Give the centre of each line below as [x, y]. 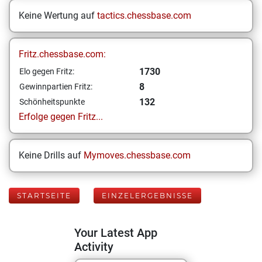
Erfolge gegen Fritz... [61, 117]
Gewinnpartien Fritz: [56, 87]
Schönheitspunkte [52, 102]
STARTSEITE [44, 196]
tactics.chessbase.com [144, 15]
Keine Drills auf [51, 155]
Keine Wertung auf [58, 15]
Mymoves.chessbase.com [137, 155]
